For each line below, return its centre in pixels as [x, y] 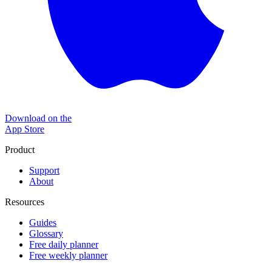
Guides [43, 222]
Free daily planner [64, 244]
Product [20, 149]
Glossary [46, 233]
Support [44, 170]
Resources [25, 202]
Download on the [38, 118]
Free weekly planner [68, 255]
